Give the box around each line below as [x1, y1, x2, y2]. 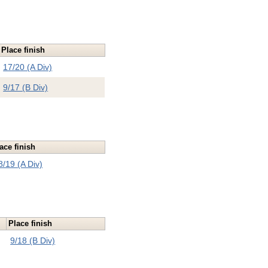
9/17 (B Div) [3, 83, 48, 93]
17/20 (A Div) [3, 62, 53, 72]
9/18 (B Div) [10, 236, 56, 246]
